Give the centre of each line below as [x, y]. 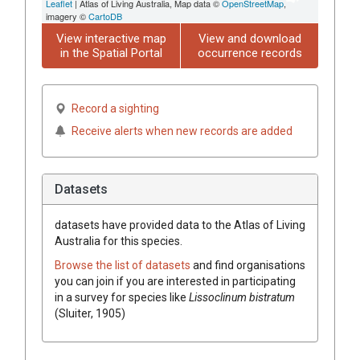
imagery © [67, 16]
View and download [250, 38]
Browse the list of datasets [124, 265]
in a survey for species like [122, 297]
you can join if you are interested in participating [175, 281]
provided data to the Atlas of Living [216, 225]
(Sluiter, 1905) [90, 313]
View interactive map [111, 38]
